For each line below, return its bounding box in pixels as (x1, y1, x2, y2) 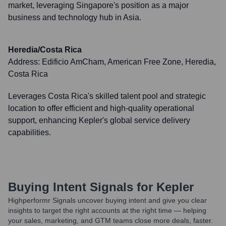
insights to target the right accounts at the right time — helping (8, 206, 206, 214)
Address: (8, 58, 42, 66)
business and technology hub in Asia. (8, 13, 141, 22)
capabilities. (8, 128, 51, 137)
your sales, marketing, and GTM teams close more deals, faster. (8, 216, 213, 224)
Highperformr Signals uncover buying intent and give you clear (8, 196, 207, 204)
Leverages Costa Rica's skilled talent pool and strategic (8, 92, 206, 100)
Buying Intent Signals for (8, 180, 153, 194)
